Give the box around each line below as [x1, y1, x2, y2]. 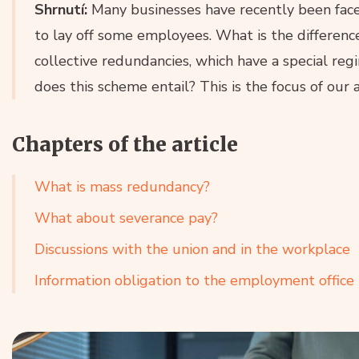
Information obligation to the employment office [34, 271, 354, 291]
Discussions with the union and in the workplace [34, 240, 350, 260]
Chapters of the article [12, 132, 238, 158]
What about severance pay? [34, 208, 218, 228]
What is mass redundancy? [34, 177, 210, 197]
